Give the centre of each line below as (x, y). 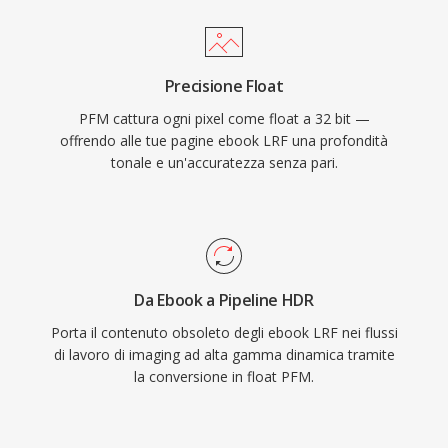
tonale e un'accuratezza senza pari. (224, 162)
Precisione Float (224, 86)
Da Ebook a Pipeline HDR (224, 300)
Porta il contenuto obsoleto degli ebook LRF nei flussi (224, 332)
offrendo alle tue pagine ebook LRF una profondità (224, 140)
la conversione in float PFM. (224, 376)
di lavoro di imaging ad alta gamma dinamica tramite (224, 354)
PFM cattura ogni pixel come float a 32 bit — (224, 118)
